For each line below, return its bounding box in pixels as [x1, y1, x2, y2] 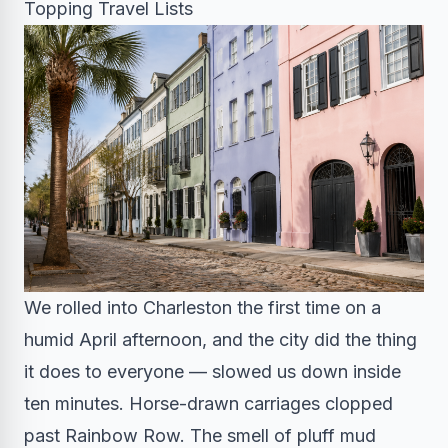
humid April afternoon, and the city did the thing [24, 328, 417, 350]
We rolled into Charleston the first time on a [24, 296, 381, 318]
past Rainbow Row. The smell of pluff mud [24, 424, 376, 446]
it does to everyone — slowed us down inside [24, 360, 401, 382]
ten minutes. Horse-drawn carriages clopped [24, 392, 393, 414]
